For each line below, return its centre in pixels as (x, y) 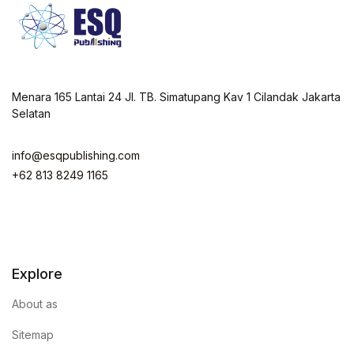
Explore (37, 274)
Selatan (31, 113)
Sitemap (33, 335)
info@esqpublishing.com (76, 155)
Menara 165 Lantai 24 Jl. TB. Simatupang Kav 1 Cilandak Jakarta (176, 97)
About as (35, 304)
